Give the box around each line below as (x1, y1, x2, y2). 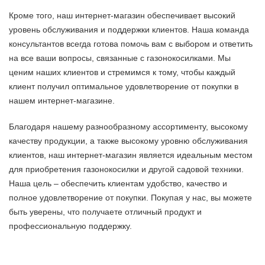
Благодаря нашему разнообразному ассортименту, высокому (9, 122, 248, 131)
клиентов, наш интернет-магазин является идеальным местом (9, 150, 253, 160)
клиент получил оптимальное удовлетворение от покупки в (9, 82, 238, 91)
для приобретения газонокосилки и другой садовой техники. (9, 164, 244, 174)
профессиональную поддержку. (9, 221, 132, 231)
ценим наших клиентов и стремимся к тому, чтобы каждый (9, 67, 235, 77)
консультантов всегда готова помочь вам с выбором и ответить (9, 39, 253, 49)
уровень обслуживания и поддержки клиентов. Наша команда (9, 25, 249, 34)
